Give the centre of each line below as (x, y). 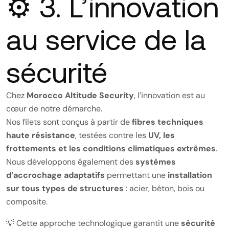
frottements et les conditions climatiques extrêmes (111, 148)
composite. (27, 202)
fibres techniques (168, 122)
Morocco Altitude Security (80, 95)
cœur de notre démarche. (54, 109)
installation (190, 175)
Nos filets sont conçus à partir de (69, 122)
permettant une (136, 175)
